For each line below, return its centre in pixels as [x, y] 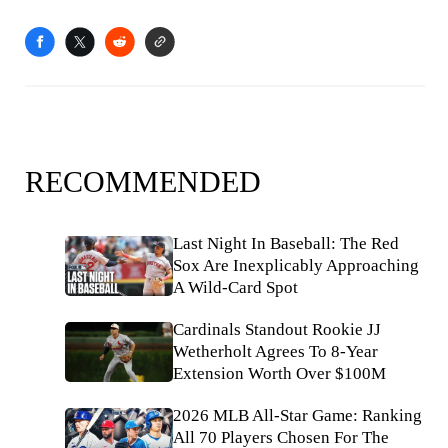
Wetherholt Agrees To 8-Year [275, 351]
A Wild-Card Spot [235, 287]
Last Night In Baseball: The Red [286, 243]
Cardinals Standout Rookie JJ [277, 329]
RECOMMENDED [143, 181]
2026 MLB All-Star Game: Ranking [297, 415]
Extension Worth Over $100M [279, 373]
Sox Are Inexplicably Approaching [296, 265]
